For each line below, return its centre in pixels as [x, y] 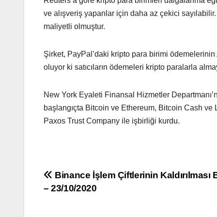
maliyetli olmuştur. [74, 27]
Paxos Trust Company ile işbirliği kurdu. [112, 121]
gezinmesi [77, 198]
